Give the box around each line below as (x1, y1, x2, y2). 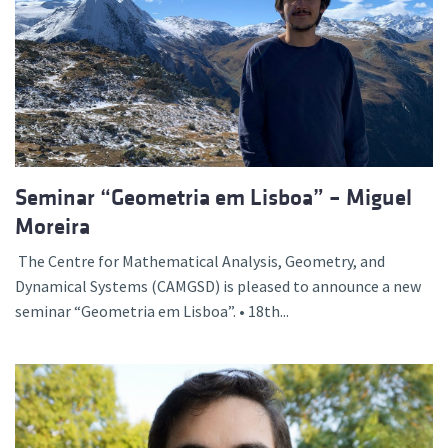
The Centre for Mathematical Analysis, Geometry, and (15, 250, 385, 271)
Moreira (15, 213, 90, 239)
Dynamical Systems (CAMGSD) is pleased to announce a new (15, 275, 421, 296)
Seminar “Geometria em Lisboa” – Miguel (15, 184, 412, 210)
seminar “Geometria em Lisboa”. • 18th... (15, 300, 289, 321)
